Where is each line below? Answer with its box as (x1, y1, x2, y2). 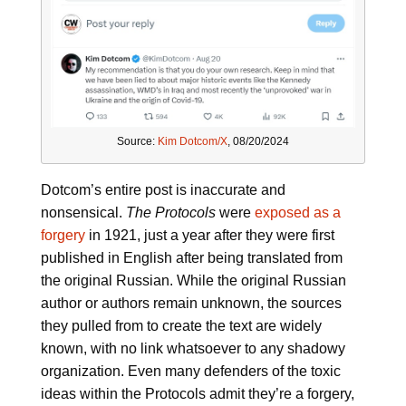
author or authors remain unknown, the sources (40, 295, 342, 311)
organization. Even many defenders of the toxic (40, 362, 341, 379)
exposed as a (254, 204, 341, 220)
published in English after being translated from (40, 249, 343, 266)
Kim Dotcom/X (158, 134, 227, 148)
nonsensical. (40, 204, 126, 220)
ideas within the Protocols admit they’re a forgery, (40, 385, 354, 401)
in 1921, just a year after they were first (84, 227, 334, 243)
